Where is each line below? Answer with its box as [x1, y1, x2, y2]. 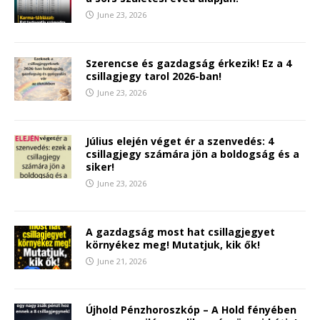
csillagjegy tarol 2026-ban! [86, 69, 221, 84]
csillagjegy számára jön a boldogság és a [86, 147, 299, 161]
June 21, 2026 [97, 256, 146, 267]
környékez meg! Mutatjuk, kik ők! [86, 238, 260, 252]
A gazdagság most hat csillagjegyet [86, 225, 275, 239]
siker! [86, 160, 117, 174]
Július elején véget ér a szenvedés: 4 [86, 134, 274, 149]
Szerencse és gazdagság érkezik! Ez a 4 [86, 56, 291, 71]
